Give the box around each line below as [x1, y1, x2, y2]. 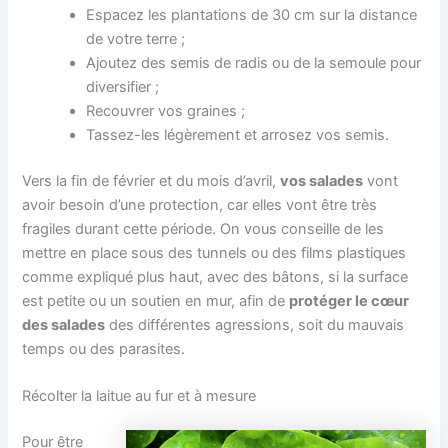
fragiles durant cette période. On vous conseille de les [22, 220, 385, 239]
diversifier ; [86, 78, 160, 97]
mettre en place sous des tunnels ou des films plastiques [22, 244, 407, 263]
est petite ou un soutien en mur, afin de [22, 292, 290, 311]
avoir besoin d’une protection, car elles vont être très [22, 196, 378, 215]
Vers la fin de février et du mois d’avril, [22, 172, 281, 191]
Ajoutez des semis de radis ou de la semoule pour [86, 54, 422, 73]
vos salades [280, 172, 364, 191]
